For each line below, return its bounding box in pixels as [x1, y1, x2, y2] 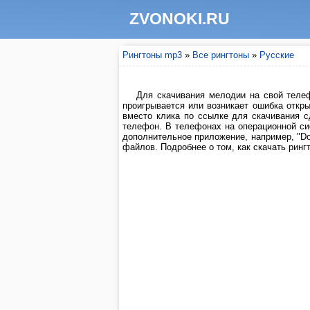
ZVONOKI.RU [129, 10, 230, 28]
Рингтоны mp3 [122, 50, 182, 60]
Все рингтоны [192, 50, 249, 60]
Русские [259, 50, 294, 60]
